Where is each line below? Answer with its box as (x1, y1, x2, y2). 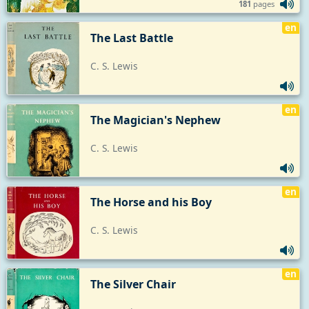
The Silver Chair (90, 276, 176, 292)
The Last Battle (90, 30, 173, 46)
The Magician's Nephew (90, 112, 221, 128)
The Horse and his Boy (90, 194, 212, 210)
